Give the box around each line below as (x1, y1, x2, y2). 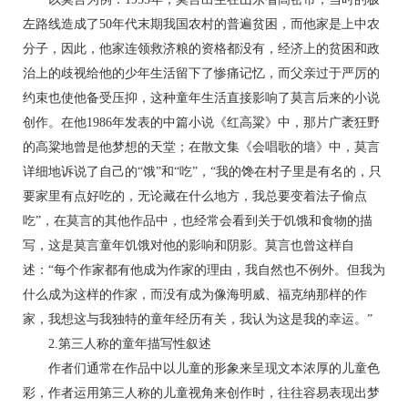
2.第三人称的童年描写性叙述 (23, 337, 211, 351)
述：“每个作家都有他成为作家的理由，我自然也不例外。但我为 (23, 263, 385, 277)
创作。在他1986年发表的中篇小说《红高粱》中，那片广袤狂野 (23, 116, 380, 129)
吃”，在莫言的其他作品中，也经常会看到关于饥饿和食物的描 (23, 214, 372, 228)
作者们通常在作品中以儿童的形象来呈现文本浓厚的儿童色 (23, 362, 380, 375)
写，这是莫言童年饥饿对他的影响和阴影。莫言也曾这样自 (23, 239, 354, 252)
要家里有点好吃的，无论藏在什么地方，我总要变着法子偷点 (23, 189, 367, 203)
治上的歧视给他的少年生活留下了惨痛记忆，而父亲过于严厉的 (23, 66, 380, 80)
